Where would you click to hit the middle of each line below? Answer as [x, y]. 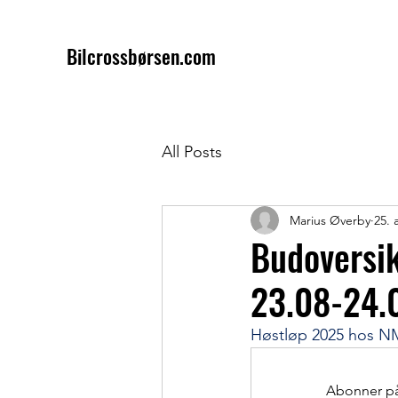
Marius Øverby [330, 220]
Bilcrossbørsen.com [141, 56]
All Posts [192, 151]
